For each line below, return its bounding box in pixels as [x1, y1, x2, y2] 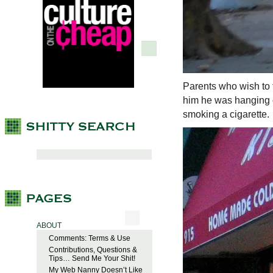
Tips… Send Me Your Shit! [49, 254, 135, 263]
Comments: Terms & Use [49, 234, 130, 243]
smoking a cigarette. [183, 108, 269, 120]
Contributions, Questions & [49, 246, 137, 255]
